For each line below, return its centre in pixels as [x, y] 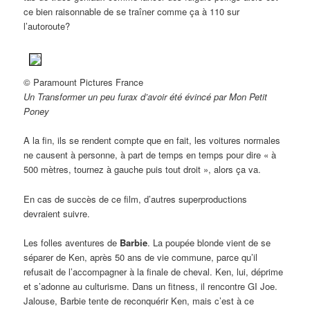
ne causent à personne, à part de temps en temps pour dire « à [150, 155]
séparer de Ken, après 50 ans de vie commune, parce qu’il [141, 257]
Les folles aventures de [72, 242]
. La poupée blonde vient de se [209, 242]
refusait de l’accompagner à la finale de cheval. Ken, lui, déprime [154, 271]
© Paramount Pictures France [84, 82]
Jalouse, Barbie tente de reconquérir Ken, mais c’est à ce [139, 300]
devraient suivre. [57, 213]
